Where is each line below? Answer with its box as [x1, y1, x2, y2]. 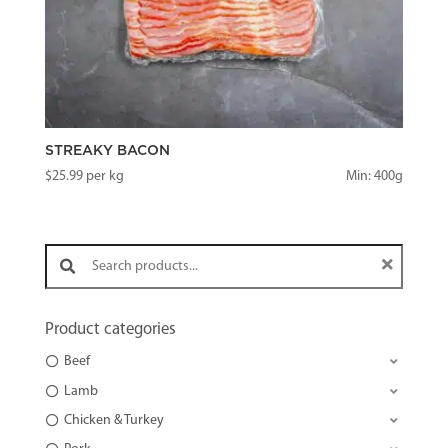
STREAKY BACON [44, 143, 170, 158]
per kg [82, 168, 124, 184]
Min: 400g [346, 168, 404, 184]
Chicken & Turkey [63, 412, 164, 428]
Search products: [44, 236, 102, 252]
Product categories [44, 321, 176, 339]
